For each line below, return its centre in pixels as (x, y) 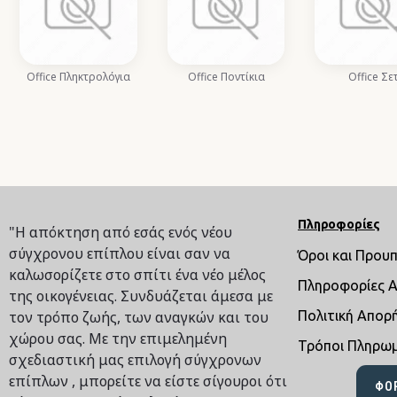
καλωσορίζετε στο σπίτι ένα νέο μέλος (137, 275)
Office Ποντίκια (226, 76)
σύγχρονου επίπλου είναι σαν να (120, 253)
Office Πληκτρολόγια (78, 76)
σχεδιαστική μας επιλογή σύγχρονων (135, 360)
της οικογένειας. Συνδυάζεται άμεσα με (141, 296)
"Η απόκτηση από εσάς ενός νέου (121, 232)
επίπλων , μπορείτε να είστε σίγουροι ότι (148, 381)
